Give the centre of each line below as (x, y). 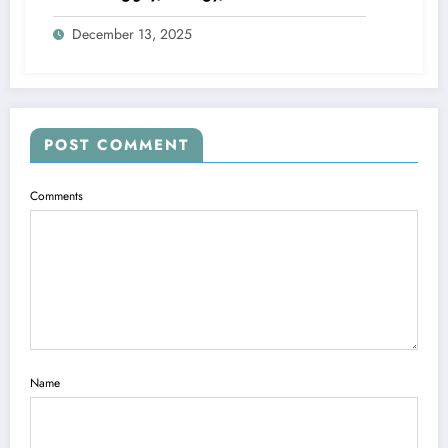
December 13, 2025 (132, 34)
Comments (56, 196)
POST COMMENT (116, 145)
